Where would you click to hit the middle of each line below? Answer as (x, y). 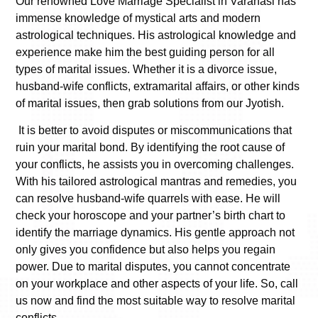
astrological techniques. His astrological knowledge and (156, 35)
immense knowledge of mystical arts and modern (138, 18)
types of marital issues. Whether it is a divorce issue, (146, 69)
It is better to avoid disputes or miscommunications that (154, 131)
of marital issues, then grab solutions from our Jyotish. (150, 103)
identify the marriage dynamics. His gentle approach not (155, 233)
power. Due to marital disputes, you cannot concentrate (153, 267)
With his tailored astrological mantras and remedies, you (156, 182)
